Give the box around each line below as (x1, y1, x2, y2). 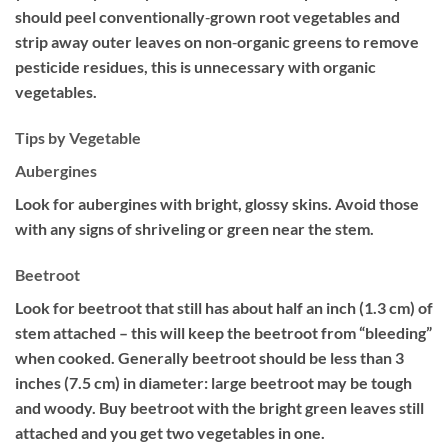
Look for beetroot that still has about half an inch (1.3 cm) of (15, 297, 433, 317)
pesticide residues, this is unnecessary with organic (15, 57, 376, 77)
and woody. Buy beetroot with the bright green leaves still (15, 397, 424, 417)
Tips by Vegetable (15, 127, 141, 147)
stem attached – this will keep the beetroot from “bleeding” (15, 322, 432, 342)
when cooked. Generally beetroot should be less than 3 (15, 347, 404, 367)
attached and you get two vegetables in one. (15, 422, 325, 442)
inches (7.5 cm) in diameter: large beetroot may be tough (15, 372, 412, 392)
